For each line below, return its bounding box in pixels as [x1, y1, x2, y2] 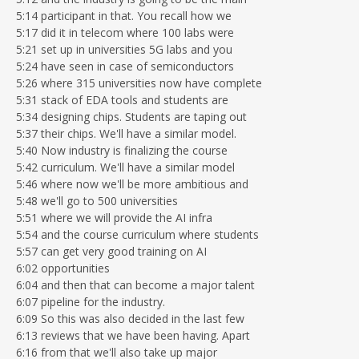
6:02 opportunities [16, 260, 110, 276]
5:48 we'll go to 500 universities [16, 192, 178, 208]
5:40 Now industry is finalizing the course [16, 142, 228, 158]
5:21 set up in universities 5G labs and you [16, 41, 232, 57]
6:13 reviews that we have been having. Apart [16, 327, 250, 343]
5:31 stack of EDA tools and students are [16, 91, 228, 107]
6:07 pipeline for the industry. [16, 293, 165, 309]
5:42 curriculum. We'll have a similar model [16, 159, 235, 175]
